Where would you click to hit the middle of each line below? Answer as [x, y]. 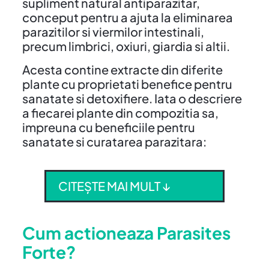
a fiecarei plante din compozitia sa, [120, 112]
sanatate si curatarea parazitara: [114, 141]
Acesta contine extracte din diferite [122, 69]
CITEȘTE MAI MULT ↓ [114, 186]
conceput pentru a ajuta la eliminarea [127, 17]
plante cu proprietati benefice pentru [127, 83]
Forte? [49, 252]
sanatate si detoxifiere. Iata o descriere [132, 98]
